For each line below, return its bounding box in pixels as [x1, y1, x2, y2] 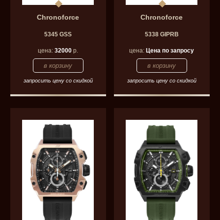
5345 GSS [44, 30, 72, 38]
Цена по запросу [146, 47, 194, 54]
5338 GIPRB [144, 30, 179, 38]
